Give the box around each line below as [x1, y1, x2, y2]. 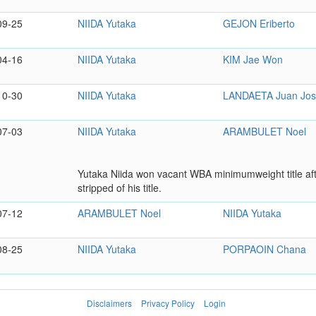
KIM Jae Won [223, 51, 284, 66]
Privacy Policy [141, 296, 195, 309]
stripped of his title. [78, 180, 162, 195]
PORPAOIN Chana [223, 241, 307, 256]
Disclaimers [87, 296, 132, 309]
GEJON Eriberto [223, 16, 296, 30]
